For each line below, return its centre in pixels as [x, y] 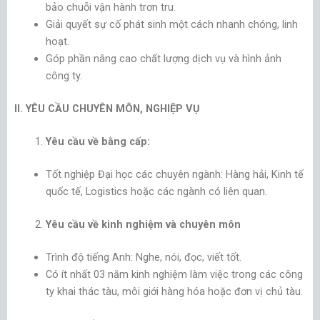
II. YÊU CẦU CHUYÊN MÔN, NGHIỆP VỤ [107, 109]
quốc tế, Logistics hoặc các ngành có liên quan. [156, 191]
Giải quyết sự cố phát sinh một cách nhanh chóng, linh [171, 25]
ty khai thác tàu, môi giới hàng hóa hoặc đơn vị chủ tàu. [174, 291]
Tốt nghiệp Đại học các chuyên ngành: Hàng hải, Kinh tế [174, 174]
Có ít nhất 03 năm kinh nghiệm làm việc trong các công [174, 274]
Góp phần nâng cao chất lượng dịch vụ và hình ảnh [163, 59]
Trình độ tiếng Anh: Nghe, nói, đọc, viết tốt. [143, 257]
